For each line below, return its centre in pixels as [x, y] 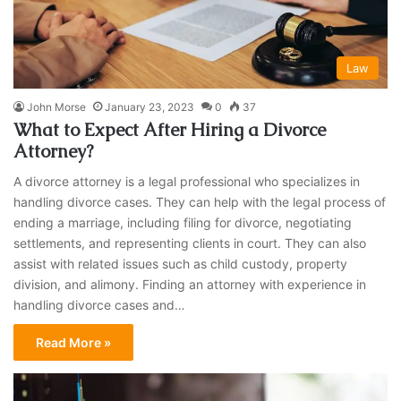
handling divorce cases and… [100, 304]
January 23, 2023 [150, 107]
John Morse [57, 107]
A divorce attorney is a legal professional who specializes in [187, 181]
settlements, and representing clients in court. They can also [190, 243]
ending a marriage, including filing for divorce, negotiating [183, 222]
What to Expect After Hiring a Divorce [170, 129]
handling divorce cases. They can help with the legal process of [200, 201]
